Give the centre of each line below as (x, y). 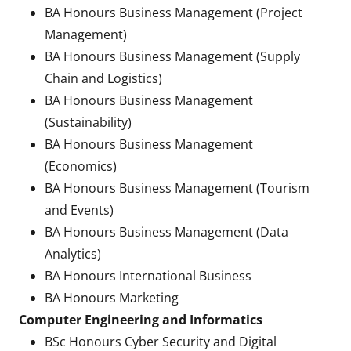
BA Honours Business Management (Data (166, 232)
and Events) (79, 210)
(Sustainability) (88, 122)
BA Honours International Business (148, 276)
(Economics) (80, 166)
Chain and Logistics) (103, 78)
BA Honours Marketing (111, 298)
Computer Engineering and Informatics (141, 320)
